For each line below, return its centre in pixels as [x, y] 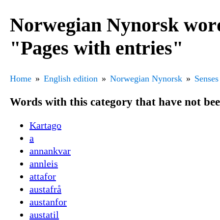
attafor [43, 177]
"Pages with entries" [96, 48]
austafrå [45, 189]
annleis [44, 164]
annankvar [50, 151]
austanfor [48, 202]
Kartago [45, 125]
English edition [71, 78]
